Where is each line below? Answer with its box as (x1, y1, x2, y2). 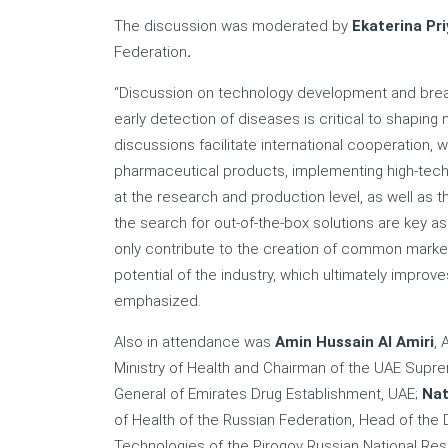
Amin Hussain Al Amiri (275, 333, 434, 351)
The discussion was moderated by (114, 17, 352, 35)
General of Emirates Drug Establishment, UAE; (114, 385, 422, 403)
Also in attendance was (114, 333, 275, 351)
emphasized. (114, 292, 201, 310)
